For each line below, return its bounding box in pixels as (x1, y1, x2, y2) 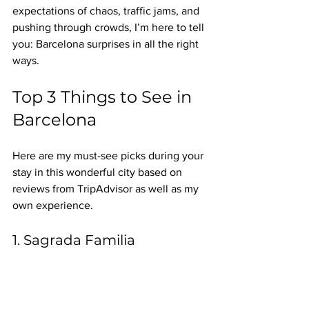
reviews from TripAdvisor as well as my (12, 182, 201, 195)
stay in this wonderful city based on (12, 166, 185, 178)
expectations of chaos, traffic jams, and (12, 4, 202, 17)
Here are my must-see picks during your (12, 149, 206, 161)
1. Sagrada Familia (12, 231, 135, 248)
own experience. (12, 199, 93, 211)
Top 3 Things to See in (12, 86, 196, 107)
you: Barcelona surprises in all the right (12, 37, 201, 50)
